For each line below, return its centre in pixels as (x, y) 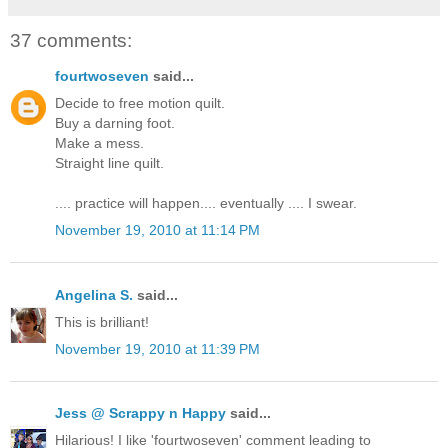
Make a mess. (99, 143)
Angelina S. (94, 294)
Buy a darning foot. (115, 123)
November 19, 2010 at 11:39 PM (157, 348)
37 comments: (71, 40)
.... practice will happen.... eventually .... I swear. (206, 203)
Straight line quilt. (109, 163)
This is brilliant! (102, 321)
